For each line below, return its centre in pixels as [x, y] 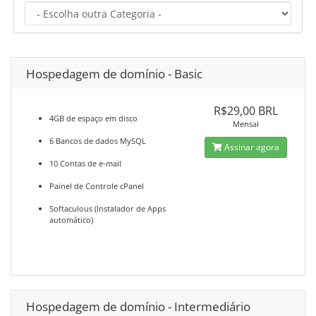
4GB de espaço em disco [93, 118]
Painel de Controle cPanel [97, 186]
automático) [71, 220]
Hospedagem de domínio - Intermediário [138, 306]
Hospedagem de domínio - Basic [114, 74]
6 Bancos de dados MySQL [98, 141]
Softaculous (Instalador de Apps [108, 208]
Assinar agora [251, 147]
